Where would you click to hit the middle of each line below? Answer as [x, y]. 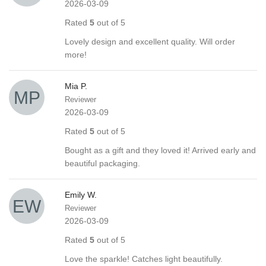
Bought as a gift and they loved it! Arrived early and [160, 150]
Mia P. [76, 86]
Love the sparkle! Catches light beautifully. [144, 259]
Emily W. [81, 194]
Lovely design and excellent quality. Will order [150, 41]
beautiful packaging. [102, 163]
